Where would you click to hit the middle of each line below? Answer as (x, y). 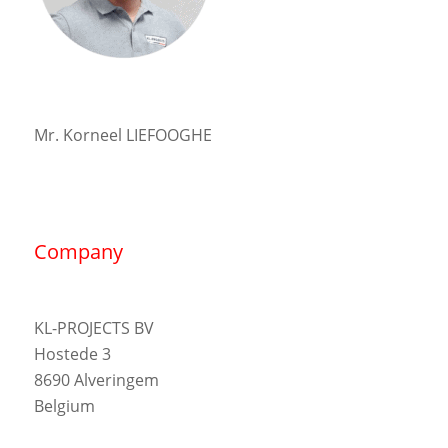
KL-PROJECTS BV (93, 327)
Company (78, 252)
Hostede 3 (72, 353)
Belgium (64, 405)
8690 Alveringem (96, 379)
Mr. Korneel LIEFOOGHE (122, 134)
